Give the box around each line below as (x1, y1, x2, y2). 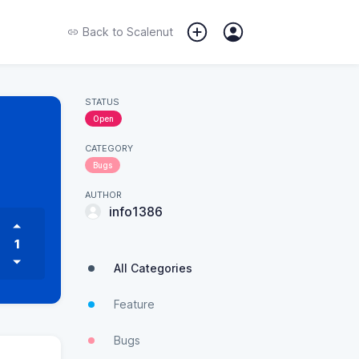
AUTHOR (85, 189, 122, 200)
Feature (114, 297, 155, 311)
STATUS (85, 96, 119, 107)
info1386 (109, 204, 163, 220)
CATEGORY (85, 143, 133, 154)
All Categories (114, 261, 192, 275)
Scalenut (123, 25, 173, 38)
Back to (83, 25, 123, 38)
